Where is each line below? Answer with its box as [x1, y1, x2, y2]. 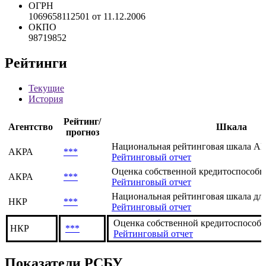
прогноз [65, 167, 99, 178]
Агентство [8, 162, 53, 173]
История [28, 134, 63, 145]
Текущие [28, 123, 64, 134]
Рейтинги [5, 96, 67, 112]
